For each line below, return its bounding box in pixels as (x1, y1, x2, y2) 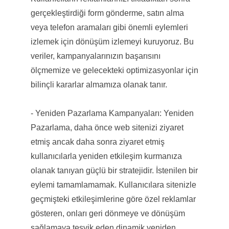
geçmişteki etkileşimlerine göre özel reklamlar (30, 194, 196, 203)
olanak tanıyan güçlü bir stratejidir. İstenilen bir (30, 166, 198, 175)
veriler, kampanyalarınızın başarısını (30, 51, 161, 60)
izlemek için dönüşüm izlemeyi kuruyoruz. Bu (30, 37, 194, 46)
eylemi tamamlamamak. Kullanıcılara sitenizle (30, 180, 196, 189)
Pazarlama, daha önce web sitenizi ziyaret (30, 123, 184, 132)
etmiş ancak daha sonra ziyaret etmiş (30, 137, 165, 146)
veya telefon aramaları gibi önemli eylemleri (30, 22, 188, 32)
